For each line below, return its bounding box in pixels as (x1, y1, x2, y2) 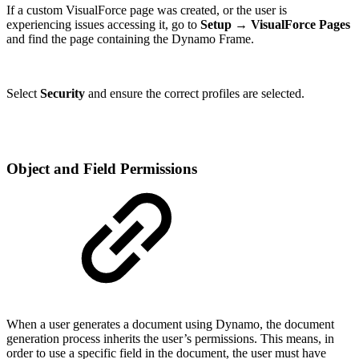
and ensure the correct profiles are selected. (85, 86, 305, 100)
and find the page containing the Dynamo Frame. (6, 31, 254, 46)
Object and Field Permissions (6, 160, 197, 178)
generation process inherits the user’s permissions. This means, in (6, 331, 334, 345)
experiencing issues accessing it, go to (6, 17, 200, 31)
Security (40, 86, 85, 100)
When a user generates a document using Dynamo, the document (6, 317, 334, 331)
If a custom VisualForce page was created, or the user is (6, 2, 287, 17)
